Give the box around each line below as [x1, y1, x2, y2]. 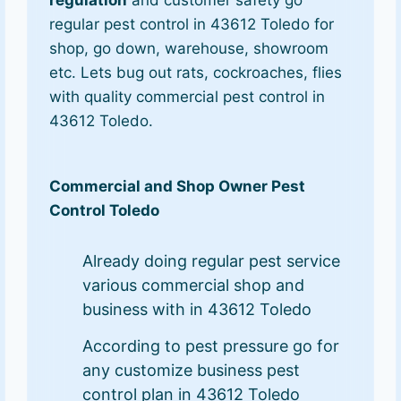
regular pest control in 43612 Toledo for [49, 15, 335, 34]
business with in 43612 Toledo [82, 299, 312, 319]
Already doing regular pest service [82, 251, 341, 270]
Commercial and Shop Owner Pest [49, 177, 306, 195]
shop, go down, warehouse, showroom [49, 39, 329, 58]
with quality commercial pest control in [49, 88, 326, 107]
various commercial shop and [82, 275, 305, 294]
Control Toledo [49, 201, 160, 219]
